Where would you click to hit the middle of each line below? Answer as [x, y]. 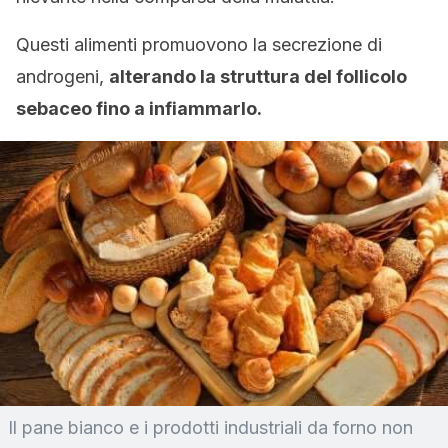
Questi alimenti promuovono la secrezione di [199, 44]
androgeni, [62, 76]
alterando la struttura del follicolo [258, 76]
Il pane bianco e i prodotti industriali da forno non [210, 427]
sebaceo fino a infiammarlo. [139, 108]
